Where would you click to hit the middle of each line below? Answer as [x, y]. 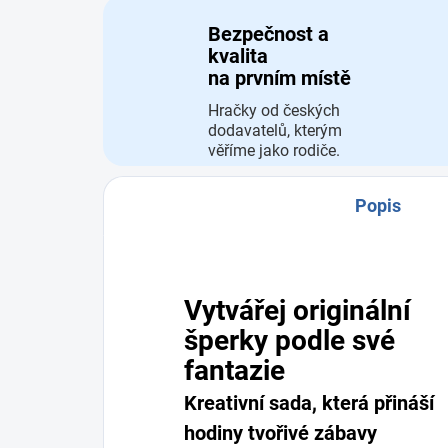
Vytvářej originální [297, 311]
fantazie [234, 371]
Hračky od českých [274, 111]
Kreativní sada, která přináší [309, 403]
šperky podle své [289, 341]
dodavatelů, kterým [275, 131]
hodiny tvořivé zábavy [280, 433]
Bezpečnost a [268, 34]
